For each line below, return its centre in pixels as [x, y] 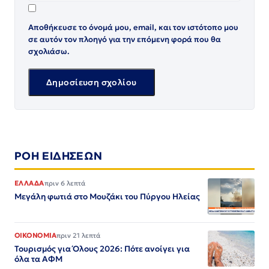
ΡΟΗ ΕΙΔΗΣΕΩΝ [59, 156]
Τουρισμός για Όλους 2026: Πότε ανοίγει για [102, 249]
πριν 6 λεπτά [65, 183]
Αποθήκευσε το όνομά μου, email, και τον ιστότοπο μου [133, 28]
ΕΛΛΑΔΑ [29, 183]
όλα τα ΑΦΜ [38, 259]
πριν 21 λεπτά [78, 236]
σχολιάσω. [49, 52]
